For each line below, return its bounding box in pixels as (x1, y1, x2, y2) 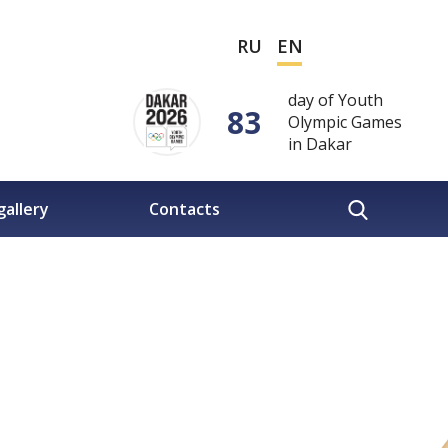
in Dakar (287, 133, 352, 155)
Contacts (148, 197, 220, 220)
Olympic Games (287, 111, 402, 133)
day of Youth (287, 89, 383, 111)
